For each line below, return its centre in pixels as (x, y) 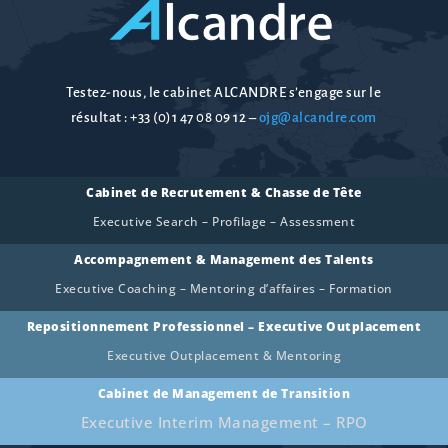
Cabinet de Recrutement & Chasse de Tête (224, 193)
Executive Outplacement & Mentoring (224, 356)
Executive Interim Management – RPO (224, 422)
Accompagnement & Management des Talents (224, 260)
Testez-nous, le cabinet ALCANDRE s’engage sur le (224, 93)
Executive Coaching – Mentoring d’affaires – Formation (224, 289)
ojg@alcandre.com (317, 118)
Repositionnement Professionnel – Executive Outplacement (224, 327)
